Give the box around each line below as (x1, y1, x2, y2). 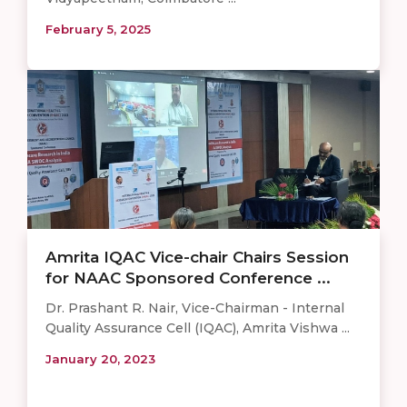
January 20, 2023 (45, 351, 155, 366)
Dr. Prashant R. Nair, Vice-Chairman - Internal (45, 299, 344, 316)
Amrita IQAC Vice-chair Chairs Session (45, 247, 349, 266)
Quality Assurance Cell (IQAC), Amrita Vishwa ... (45, 319, 350, 336)
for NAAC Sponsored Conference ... (45, 268, 331, 287)
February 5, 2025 (45, 21, 151, 36)
